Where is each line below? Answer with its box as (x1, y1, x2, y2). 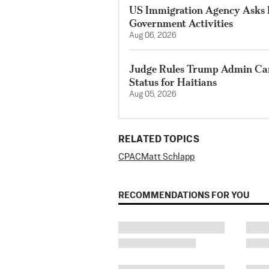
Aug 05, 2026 (129, 91, 177, 99)
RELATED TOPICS (118, 135, 199, 145)
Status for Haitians (129, 76, 217, 89)
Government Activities (129, 17, 233, 30)
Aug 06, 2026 (129, 32, 177, 40)
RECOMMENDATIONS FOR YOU (118, 191, 250, 201)
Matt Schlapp (141, 153, 195, 162)
